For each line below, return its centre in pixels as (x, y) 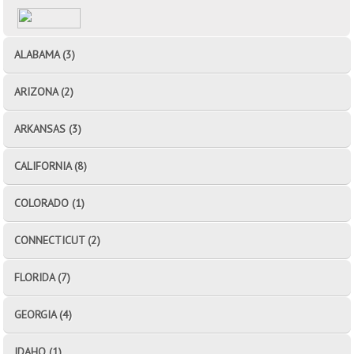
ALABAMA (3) (45, 54)
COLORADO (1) (50, 203)
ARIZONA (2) (44, 91)
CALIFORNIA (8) (51, 166)
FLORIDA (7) (43, 277)
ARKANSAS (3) (48, 128)
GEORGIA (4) (43, 314)
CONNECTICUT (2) (58, 240)
